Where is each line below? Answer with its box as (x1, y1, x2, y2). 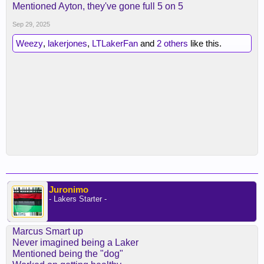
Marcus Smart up (12, 226, 83, 236)
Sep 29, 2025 (12, 21, 50, 28)
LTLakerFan (92, 38, 138, 48)
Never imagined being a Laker (12, 237, 138, 247)
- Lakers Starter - (49, 194, 107, 203)
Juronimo (49, 184, 88, 194)
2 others (157, 38, 188, 48)
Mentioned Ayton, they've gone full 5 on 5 (12, 1, 183, 11)
